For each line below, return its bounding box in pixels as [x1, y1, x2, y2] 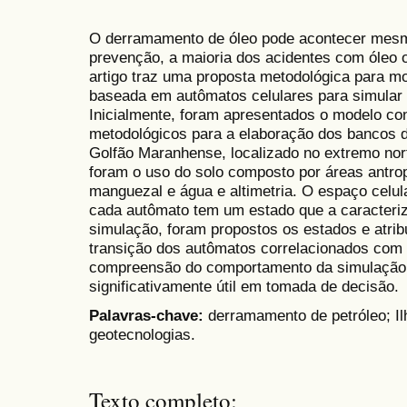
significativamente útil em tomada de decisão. [89, 277, 399, 296]
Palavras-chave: [89, 306, 208, 325]
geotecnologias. [89, 325, 195, 344]
